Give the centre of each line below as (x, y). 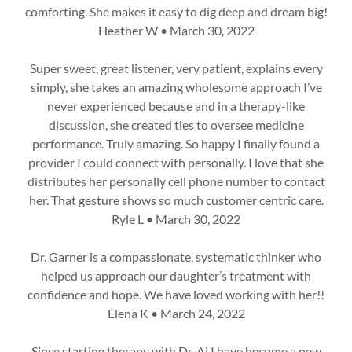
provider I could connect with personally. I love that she (176, 162)
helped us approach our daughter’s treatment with (176, 275)
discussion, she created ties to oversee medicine (176, 125)
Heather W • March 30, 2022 (176, 30)
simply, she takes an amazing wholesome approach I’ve (176, 87)
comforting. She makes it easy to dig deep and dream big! (176, 11)
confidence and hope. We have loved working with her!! (176, 294)
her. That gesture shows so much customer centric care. (176, 200)
